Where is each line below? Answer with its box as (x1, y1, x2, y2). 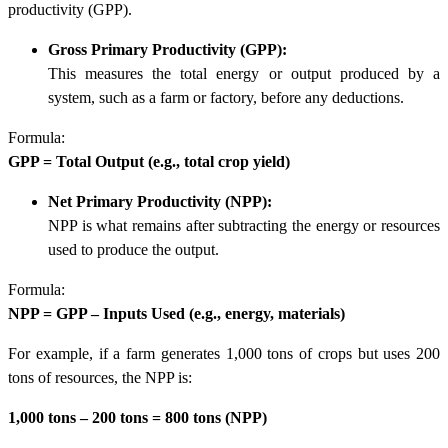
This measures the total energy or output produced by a (48, 65, 440, 83)
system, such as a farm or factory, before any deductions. (48, 89, 404, 107)
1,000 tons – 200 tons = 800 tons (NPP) (8, 409, 267, 427)
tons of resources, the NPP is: (8, 369, 192, 387)
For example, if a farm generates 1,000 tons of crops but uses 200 (8, 345, 440, 363)
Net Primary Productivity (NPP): (48, 193, 272, 211)
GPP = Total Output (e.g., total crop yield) (8, 153, 290, 171)
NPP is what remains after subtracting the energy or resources (48, 217, 440, 235)
